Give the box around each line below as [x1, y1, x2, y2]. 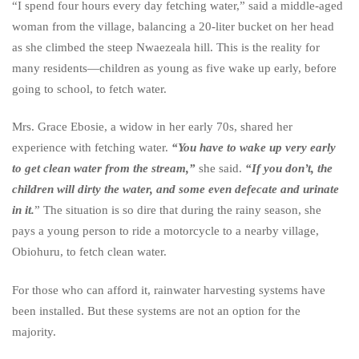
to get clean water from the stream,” [12, 162, 199, 175]
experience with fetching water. [12, 141, 171, 155]
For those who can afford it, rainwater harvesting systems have [12, 283, 325, 296]
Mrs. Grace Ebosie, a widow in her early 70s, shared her [12, 120, 292, 134]
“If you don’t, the [242, 162, 333, 175]
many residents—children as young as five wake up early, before [12, 62, 337, 75]
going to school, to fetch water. [12, 83, 167, 96]
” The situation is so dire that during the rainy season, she [34, 204, 321, 217]
